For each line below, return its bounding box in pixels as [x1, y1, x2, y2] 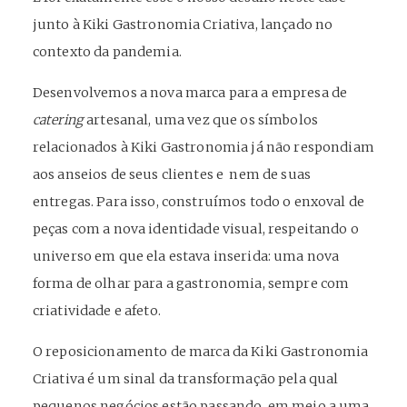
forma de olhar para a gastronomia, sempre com [32, 275, 350, 292]
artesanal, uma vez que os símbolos [83, 112, 319, 128]
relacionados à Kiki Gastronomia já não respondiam [32, 139, 374, 155]
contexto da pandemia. [32, 44, 182, 60]
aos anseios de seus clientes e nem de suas [32, 166, 312, 183]
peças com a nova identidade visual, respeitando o [32, 221, 359, 237]
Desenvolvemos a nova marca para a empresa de [32, 84, 348, 101]
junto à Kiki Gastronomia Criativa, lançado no [32, 16, 333, 33]
